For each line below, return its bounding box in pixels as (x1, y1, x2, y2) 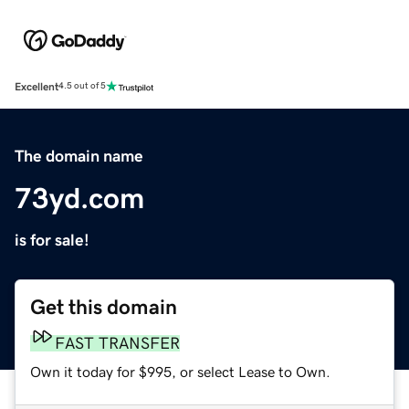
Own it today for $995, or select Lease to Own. (30, 363, 330, 379)
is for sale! (15, 231, 89, 248)
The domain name (15, 147, 143, 164)
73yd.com (15, 183, 144, 213)
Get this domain (30, 296, 177, 318)
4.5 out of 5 (58, 81, 106, 91)
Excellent (15, 80, 58, 92)
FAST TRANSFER (55, 334, 180, 351)
